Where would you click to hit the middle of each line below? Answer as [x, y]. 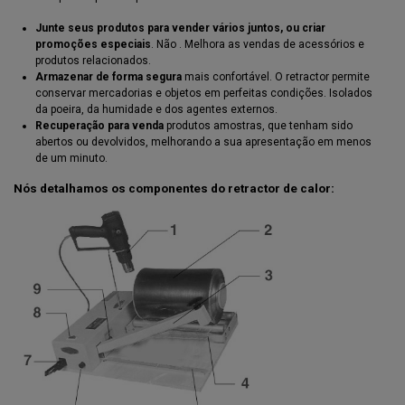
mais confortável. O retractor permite [276, 76]
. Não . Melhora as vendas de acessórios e [258, 44]
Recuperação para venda [99, 125]
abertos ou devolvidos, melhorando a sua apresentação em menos [203, 141]
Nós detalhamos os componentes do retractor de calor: [174, 188]
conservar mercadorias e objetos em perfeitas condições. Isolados [204, 93]
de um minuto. [71, 158]
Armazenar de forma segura [108, 76]
